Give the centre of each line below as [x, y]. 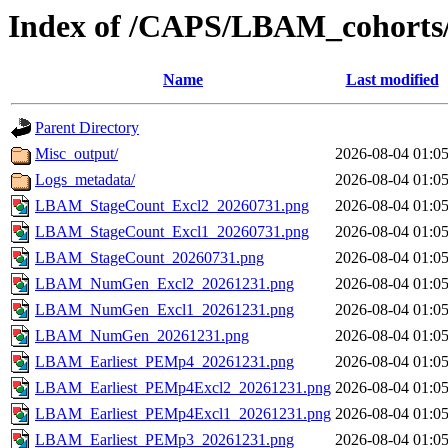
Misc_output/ [76, 154]
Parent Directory [87, 128]
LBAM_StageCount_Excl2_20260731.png [172, 206]
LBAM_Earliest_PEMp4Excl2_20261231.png [183, 388]
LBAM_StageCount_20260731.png [149, 258]
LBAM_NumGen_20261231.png [142, 336]
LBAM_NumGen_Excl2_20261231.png [164, 284]
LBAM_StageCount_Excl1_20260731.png [172, 232]
